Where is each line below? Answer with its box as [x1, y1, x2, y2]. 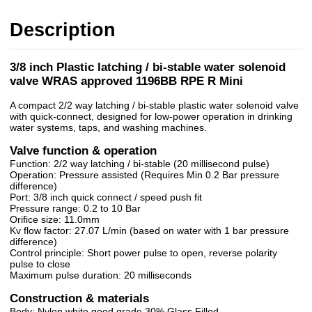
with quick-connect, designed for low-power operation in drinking [10, 111, 292, 123]
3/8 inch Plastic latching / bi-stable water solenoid [10, 61, 286, 75]
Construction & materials [10, 292, 149, 306]
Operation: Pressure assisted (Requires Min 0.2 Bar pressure [10, 169, 279, 181]
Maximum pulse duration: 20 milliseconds [10, 270, 192, 281]
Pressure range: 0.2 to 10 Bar [10, 203, 141, 214]
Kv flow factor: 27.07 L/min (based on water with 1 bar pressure [10, 225, 289, 237]
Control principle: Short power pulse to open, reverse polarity [10, 247, 277, 259]
